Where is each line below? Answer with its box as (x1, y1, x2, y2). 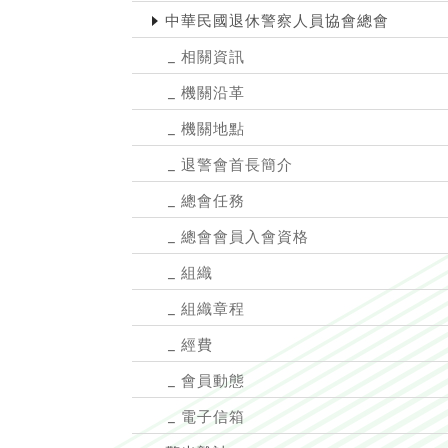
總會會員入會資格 (181, 227, 309, 246)
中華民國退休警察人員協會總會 (165, 11, 389, 30)
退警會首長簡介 (181, 155, 293, 174)
